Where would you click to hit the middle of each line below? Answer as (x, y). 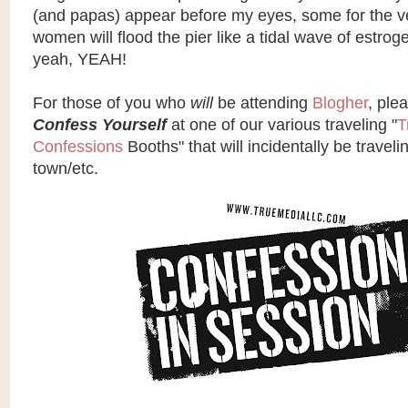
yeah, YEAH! (79, 59)
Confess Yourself (99, 125)
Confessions (80, 147)
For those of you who (111, 103)
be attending (262, 103)
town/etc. (65, 168)
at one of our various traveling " (281, 125)
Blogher (340, 103)
